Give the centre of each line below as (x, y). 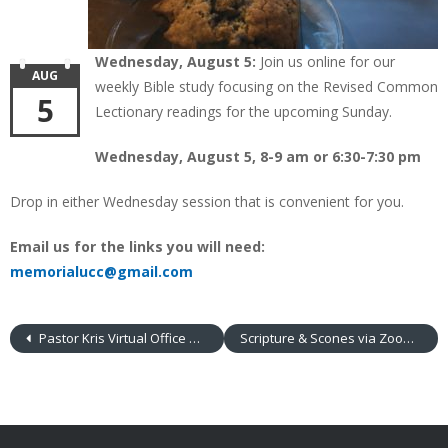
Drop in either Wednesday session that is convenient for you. (207, 201)
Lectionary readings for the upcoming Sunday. (243, 111)
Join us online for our (327, 61)
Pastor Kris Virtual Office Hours (112, 338)
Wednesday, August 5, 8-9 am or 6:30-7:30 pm (258, 156)
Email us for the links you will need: (137, 246)
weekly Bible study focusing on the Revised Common (266, 86)
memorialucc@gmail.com (101, 271)
